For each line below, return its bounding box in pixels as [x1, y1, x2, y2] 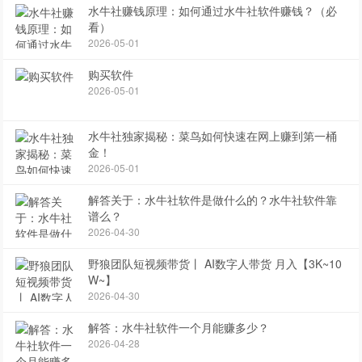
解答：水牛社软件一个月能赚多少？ [88, 319, 270, 335]
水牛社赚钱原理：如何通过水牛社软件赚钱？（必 [88, 2, 338, 19]
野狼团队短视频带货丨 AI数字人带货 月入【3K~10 [88, 255, 343, 271]
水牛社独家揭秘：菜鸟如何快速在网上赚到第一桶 [88, 128, 338, 144]
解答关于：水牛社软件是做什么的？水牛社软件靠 [88, 192, 338, 208]
